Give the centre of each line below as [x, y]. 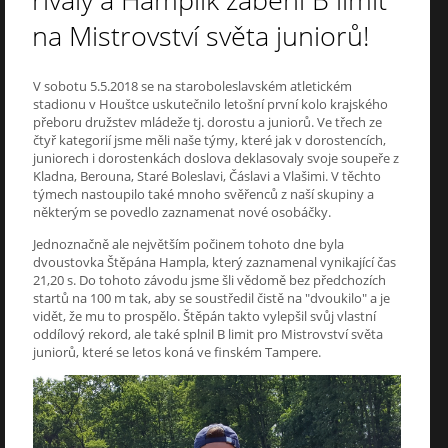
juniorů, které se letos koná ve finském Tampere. [177, 351]
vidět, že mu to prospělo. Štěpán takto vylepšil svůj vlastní [204, 315]
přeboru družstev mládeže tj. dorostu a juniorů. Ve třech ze [207, 121]
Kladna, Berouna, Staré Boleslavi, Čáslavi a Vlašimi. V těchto [207, 175]
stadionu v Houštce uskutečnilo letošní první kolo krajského [210, 103]
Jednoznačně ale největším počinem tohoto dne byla [188, 243]
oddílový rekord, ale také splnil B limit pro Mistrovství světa [208, 333]
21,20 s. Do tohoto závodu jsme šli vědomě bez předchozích [209, 279]
